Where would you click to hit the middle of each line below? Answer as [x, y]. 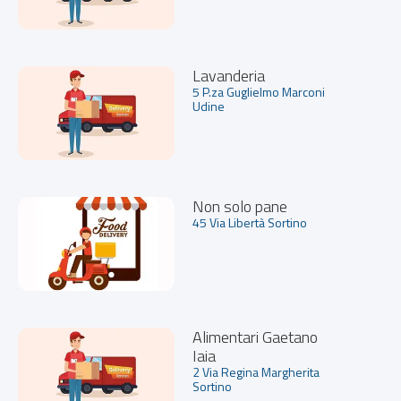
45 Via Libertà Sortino [250, 222]
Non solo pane [240, 206]
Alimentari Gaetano [255, 337]
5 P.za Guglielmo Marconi [259, 92]
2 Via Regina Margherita [256, 372]
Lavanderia [229, 76]
